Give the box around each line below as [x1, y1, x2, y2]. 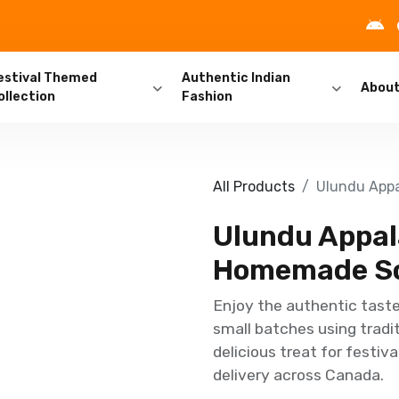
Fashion [181, 89, 232, 104]
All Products [213, 178, 295, 195]
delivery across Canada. [213, 366, 384, 384]
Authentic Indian [181, 70, 290, 85]
